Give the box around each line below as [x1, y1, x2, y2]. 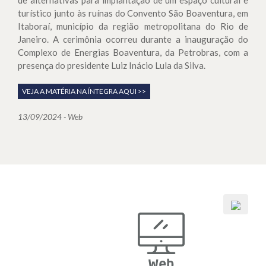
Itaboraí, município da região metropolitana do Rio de [18, 20, 248, 31]
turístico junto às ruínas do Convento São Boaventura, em [18, 7, 248, 18]
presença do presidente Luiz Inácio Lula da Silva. [18, 59, 205, 71]
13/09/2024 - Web [18, 112, 83, 122]
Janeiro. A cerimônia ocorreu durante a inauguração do [18, 33, 248, 45]
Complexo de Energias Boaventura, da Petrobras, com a [18, 46, 248, 58]
